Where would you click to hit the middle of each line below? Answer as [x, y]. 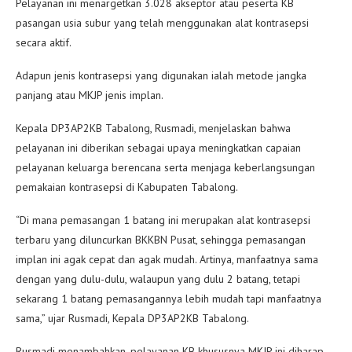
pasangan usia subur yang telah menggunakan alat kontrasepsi [162, 22]
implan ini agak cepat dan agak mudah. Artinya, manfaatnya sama [167, 259]
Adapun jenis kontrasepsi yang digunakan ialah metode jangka [161, 75]
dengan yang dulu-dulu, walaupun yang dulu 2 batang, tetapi [158, 279]
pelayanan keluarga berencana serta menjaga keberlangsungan [165, 167]
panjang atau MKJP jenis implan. [90, 95]
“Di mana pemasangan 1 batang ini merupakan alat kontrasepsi [163, 220]
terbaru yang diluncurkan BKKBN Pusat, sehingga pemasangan [161, 239]
